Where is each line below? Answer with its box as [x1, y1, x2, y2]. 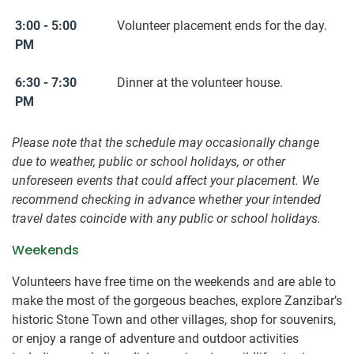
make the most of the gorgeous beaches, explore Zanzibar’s [12, 293, 342, 309]
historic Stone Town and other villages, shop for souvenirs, [12, 312, 336, 328]
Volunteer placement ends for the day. [117, 18, 327, 34]
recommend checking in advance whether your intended [12, 192, 321, 208]
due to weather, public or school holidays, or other [12, 154, 285, 170]
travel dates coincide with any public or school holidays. [12, 211, 321, 227]
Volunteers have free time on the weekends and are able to [12, 274, 336, 290]
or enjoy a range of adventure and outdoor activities [12, 331, 299, 347]
